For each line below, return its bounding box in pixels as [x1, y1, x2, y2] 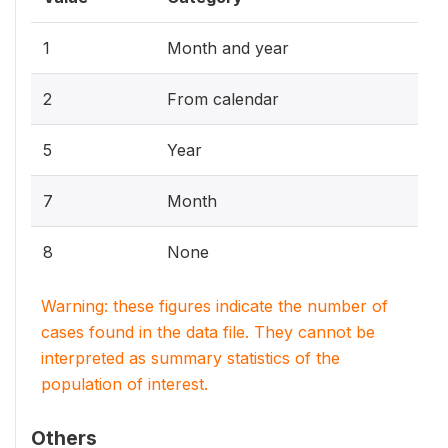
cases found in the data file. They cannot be [41, 322, 375, 342]
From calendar [167, 89, 279, 109]
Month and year [167, 38, 289, 58]
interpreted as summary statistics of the [41, 348, 340, 368]
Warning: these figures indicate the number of [41, 296, 388, 316]
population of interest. [41, 374, 208, 394]
